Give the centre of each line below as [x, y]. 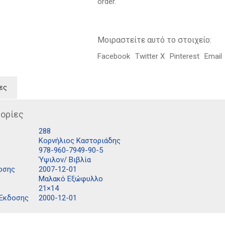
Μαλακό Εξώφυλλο [71, 179]
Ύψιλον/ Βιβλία [65, 160]
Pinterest [185, 56]
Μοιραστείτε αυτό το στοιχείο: [155, 40]
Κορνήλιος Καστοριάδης [79, 141]
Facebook [114, 56]
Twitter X [150, 56]
